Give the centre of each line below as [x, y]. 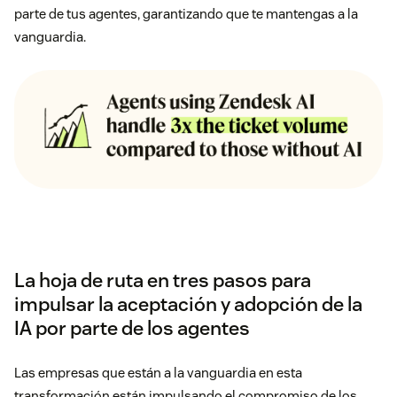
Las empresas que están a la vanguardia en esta [158, 373]
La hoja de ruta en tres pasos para [163, 280]
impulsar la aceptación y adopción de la [188, 304]
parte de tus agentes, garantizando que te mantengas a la [186, 14]
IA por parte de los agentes [132, 328]
